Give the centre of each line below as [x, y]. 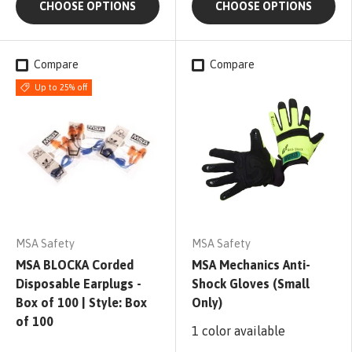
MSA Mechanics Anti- [251, 265]
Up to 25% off [60, 88]
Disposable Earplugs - [79, 284]
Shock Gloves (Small [251, 284]
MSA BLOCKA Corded [75, 265]
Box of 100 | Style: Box [81, 303]
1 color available [238, 331]
